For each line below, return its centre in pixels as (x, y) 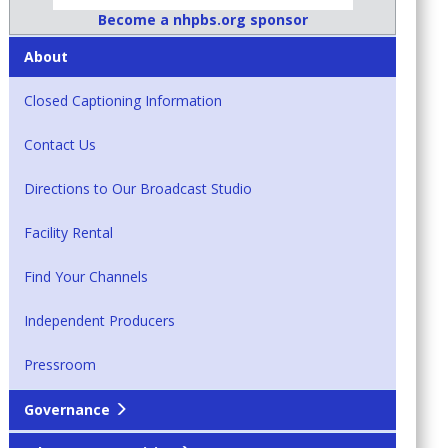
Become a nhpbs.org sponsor (202, 20)
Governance (67, 410)
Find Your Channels (86, 277)
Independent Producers (100, 321)
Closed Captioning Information (123, 101)
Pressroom (60, 365)
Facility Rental (69, 233)
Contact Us (60, 145)
